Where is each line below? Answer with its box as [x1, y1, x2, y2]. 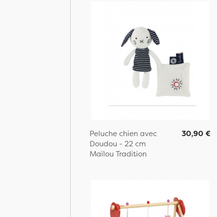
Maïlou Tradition [90, 149, 147, 159]
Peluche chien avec [90, 128, 157, 139]
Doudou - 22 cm [90, 139, 146, 149]
